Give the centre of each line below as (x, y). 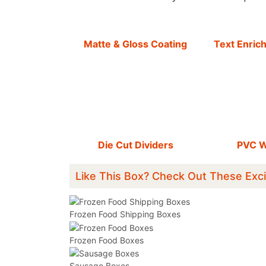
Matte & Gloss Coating (135, 44)
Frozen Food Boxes (107, 240)
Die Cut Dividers (135, 145)
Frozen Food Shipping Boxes (125, 214)
